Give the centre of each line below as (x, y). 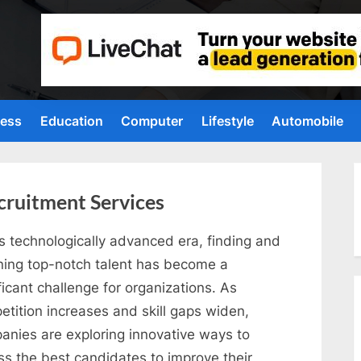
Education (71, 121)
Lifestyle (227, 121)
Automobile (308, 121)
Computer (152, 121)
